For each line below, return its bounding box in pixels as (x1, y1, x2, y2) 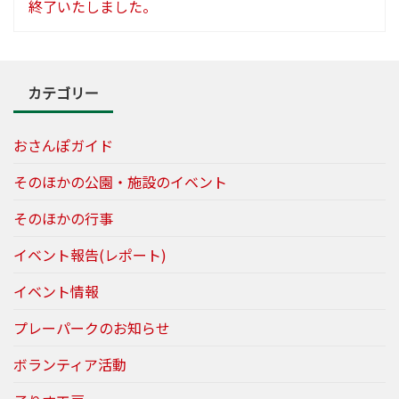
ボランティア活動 (13, 354, 126, 376)
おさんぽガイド (13, 134, 113, 157)
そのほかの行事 (13, 208, 113, 230)
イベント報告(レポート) (13, 244, 167, 266)
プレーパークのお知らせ (13, 317, 170, 339)
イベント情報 (13, 281, 99, 303)
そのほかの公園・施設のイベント (13, 171, 227, 193)
